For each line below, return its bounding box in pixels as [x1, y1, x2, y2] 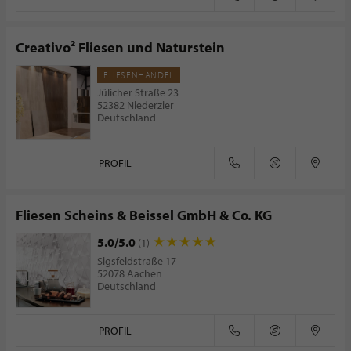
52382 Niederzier [97, 98, 174, 112]
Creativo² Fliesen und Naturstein [16, 38, 225, 56]
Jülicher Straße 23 [97, 85, 179, 100]
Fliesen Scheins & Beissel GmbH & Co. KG [16, 206, 272, 224]
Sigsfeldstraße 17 [97, 254, 176, 268]
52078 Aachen [97, 266, 162, 280]
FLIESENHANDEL [103, 69, 174, 81]
